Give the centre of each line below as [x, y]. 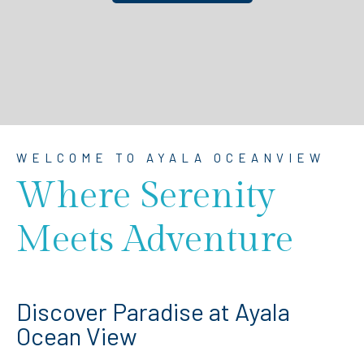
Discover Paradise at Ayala [153, 311]
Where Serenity [146, 196]
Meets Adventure [155, 240]
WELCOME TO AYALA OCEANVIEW [171, 157]
